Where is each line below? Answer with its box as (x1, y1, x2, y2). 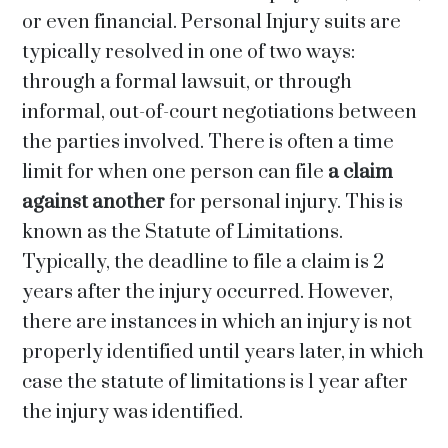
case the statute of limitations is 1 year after (22, 370, 409, 395)
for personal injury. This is (165, 190, 404, 215)
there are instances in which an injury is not (22, 310, 413, 335)
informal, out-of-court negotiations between (22, 100, 418, 125)
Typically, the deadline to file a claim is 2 (22, 250, 385, 275)
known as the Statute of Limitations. (22, 220, 344, 245)
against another (22, 190, 166, 215)
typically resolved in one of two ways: (22, 40, 356, 65)
